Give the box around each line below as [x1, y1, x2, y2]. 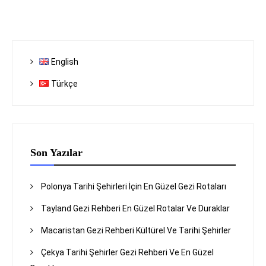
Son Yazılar [30, 147, 83, 159]
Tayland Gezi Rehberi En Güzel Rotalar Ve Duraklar [41, 204, 230, 214]
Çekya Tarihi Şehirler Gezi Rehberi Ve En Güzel [41, 248, 214, 258]
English [51, 57, 79, 67]
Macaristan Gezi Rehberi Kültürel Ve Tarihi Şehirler [41, 226, 231, 236]
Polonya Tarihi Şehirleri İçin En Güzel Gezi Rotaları [41, 182, 226, 192]
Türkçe [51, 79, 78, 89]
